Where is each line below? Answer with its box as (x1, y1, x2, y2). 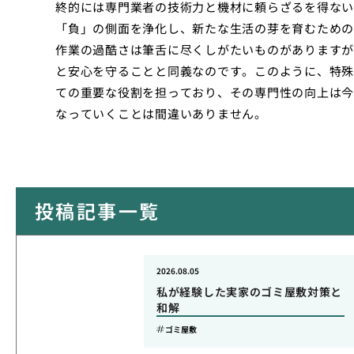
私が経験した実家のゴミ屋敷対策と (156, 284, 343, 299)
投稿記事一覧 (35, 197, 160, 224)
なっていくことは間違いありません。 (55, 105, 267, 122)
